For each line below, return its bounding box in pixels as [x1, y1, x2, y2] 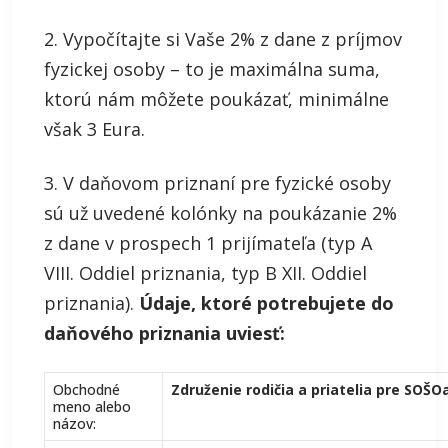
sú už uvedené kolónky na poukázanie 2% [44, 201, 397, 225]
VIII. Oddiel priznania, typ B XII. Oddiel [44, 261, 367, 285]
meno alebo [53, 397, 131, 416]
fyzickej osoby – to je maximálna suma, [44, 57, 380, 81]
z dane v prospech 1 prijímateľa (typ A [44, 231, 372, 255]
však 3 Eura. [44, 117, 145, 141]
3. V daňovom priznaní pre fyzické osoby [44, 171, 391, 195]
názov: [53, 414, 96, 433]
